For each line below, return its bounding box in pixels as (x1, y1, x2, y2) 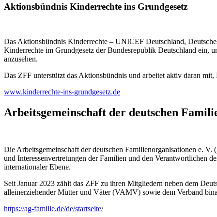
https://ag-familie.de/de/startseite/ (4, 204, 103, 213)
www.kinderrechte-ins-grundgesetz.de (4, 88, 120, 96)
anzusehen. (4, 55, 38, 63)
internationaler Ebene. (4, 163, 71, 171)
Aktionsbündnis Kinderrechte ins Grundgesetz (4, 1, 187, 12)
